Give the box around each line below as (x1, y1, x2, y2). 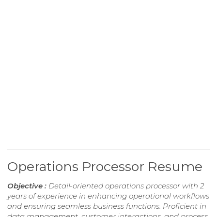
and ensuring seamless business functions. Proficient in (7, 201, 206, 211)
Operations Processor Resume (7, 158, 202, 175)
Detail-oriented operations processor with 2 (48, 181, 204, 191)
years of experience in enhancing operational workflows (7, 191, 209, 201)
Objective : (7, 181, 48, 191)
